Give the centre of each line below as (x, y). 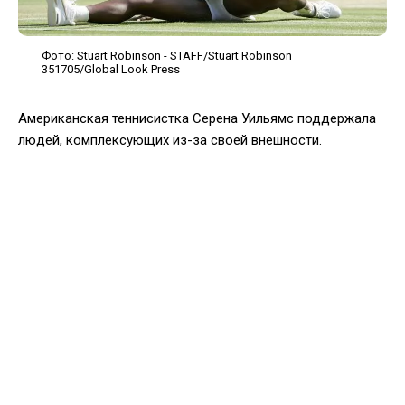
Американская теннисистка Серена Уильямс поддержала (197, 118)
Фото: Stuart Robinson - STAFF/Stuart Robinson (167, 55)
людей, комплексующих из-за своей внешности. (170, 140)
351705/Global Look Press (111, 69)
